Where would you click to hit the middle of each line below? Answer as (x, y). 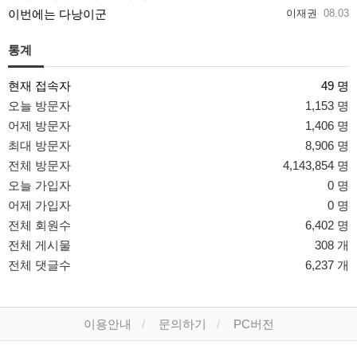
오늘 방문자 (39, 106)
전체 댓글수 (39, 265)
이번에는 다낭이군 (57, 14)
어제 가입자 (39, 206)
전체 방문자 (39, 166)
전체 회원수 (39, 226)
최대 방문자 (39, 146)
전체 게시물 (39, 245)
